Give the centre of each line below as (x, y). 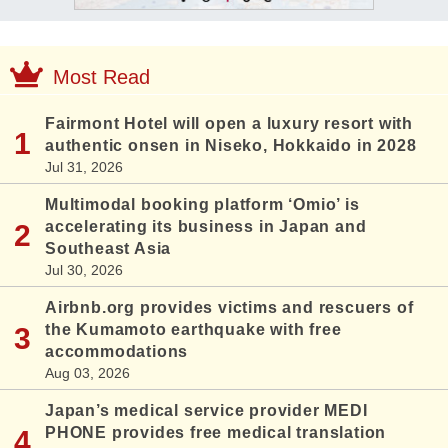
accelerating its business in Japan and (206, 227)
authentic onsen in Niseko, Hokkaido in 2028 (231, 146)
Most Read (101, 77)
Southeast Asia (108, 249)
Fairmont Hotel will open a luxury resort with (229, 124)
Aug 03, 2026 (87, 373)
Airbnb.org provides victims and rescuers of (229, 308)
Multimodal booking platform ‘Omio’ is (202, 205)
